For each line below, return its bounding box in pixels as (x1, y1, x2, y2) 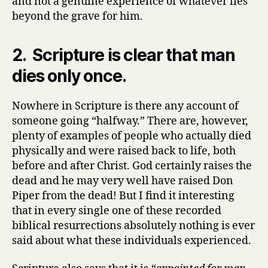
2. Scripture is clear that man (12, 44, 235, 65)
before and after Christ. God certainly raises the (12, 159, 252, 173)
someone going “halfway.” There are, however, (12, 114, 248, 128)
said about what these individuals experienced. (12, 233, 251, 248)
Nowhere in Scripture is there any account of (12, 99, 239, 113)
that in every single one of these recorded (12, 203, 221, 218)
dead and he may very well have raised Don (12, 173, 233, 188)
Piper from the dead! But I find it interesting (12, 188, 234, 203)
